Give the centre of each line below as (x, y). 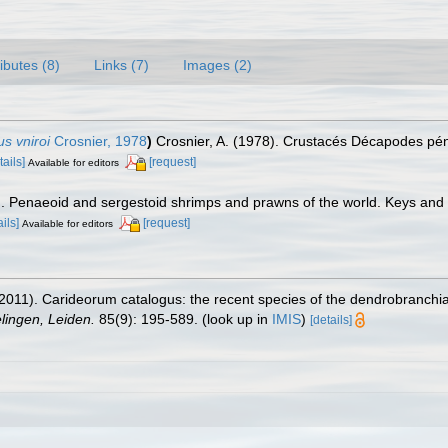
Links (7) (121, 64)
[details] (331, 319)
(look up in (235, 318)
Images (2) (217, 64)
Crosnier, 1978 (98, 140)
